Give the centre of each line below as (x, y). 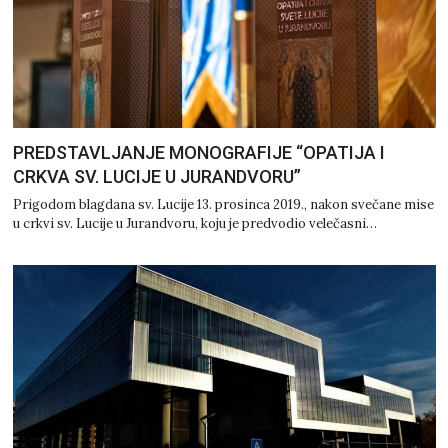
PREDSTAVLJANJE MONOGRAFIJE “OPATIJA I (198, 153)
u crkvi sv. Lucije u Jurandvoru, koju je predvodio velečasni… (194, 224)
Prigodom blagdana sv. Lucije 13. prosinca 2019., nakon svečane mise (223, 205)
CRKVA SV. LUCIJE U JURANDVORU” (156, 177)
